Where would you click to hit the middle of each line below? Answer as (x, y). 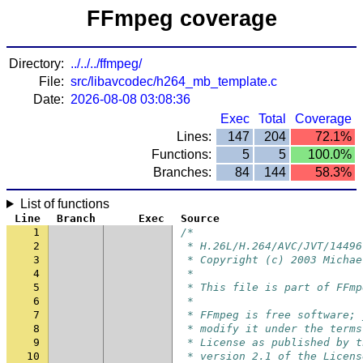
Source (200, 218)
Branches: (182, 172)
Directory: (36, 64)
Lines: (194, 137)
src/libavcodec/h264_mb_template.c (174, 81)
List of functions (64, 204)
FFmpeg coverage (181, 19)
